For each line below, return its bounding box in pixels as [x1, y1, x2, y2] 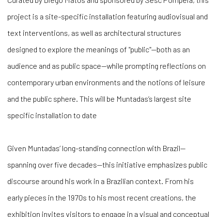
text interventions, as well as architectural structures [7, 28, 181, 37]
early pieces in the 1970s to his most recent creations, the [7, 192, 196, 202]
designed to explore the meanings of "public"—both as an [7, 44, 190, 54]
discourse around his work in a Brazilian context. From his [7, 176, 194, 186]
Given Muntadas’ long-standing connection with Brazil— [7, 143, 186, 153]
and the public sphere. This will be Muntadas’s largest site [7, 93, 191, 103]
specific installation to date [7, 110, 97, 120]
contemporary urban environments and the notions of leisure [7, 77, 205, 87]
